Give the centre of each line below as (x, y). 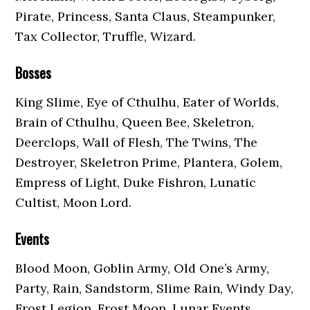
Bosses (34, 73)
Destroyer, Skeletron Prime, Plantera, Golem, (149, 162)
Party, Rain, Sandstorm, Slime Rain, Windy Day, (155, 288)
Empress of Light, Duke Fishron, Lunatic (136, 182)
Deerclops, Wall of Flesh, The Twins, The (137, 142)
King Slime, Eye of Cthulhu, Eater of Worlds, (147, 102)
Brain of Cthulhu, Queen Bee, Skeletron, (135, 122)
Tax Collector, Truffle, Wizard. (106, 36)
